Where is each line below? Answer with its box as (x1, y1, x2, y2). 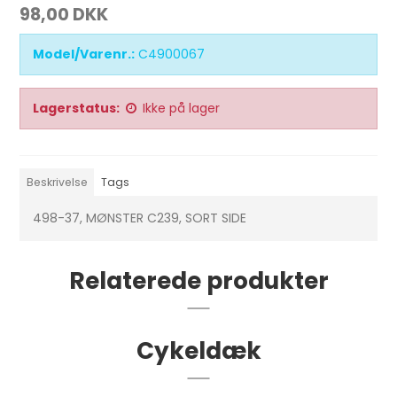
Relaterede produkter (68, 264, 329, 298)
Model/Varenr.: (33, 45, 136, 64)
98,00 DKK (19, 3, 109, 27)
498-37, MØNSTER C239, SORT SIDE (33, 209, 247, 228)
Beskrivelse (26, 175, 88, 191)
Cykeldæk (136, 334, 261, 368)
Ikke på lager (143, 99, 221, 118)
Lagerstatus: (33, 99, 121, 118)
